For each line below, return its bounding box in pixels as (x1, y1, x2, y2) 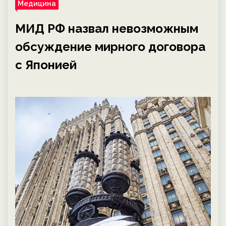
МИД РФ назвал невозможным (15, 21, 198, 36)
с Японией (15, 58, 77, 72)
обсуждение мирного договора (15, 39, 205, 54)
